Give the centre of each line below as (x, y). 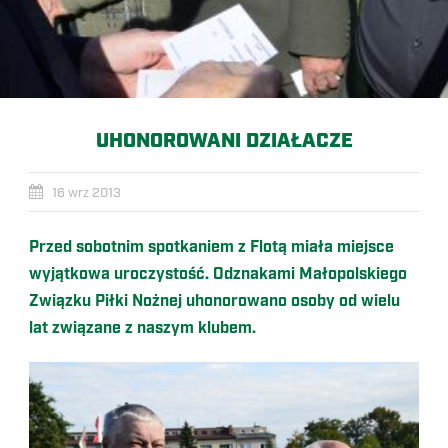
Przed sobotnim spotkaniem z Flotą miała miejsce (211, 247)
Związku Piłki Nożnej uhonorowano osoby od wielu (214, 301)
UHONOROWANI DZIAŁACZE (224, 141)
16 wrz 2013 (86, 193)
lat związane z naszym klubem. (144, 328)
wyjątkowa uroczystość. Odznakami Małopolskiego (218, 274)
